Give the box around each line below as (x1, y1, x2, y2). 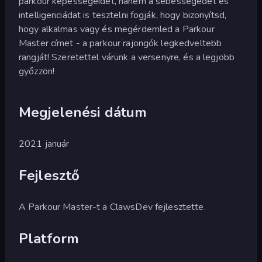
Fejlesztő (19, 166, 80, 185)
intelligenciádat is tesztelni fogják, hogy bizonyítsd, (19, 8, 227, 22)
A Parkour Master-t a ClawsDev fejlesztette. (19, 200, 206, 213)
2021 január (19, 137, 70, 150)
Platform (19, 229, 80, 248)
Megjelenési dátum (19, 102, 147, 122)
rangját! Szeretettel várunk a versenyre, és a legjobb (19, 50, 235, 64)
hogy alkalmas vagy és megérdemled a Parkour (19, 22, 215, 36)
